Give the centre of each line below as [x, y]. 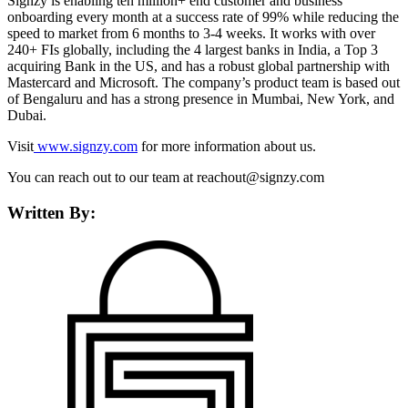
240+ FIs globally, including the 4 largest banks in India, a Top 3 [193, 50]
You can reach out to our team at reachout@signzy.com [166, 178]
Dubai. [27, 116]
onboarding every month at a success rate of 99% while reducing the [203, 17]
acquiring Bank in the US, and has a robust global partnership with [199, 66]
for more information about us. [227, 147]
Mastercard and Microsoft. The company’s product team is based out [204, 83]
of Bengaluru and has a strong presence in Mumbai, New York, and [201, 99]
